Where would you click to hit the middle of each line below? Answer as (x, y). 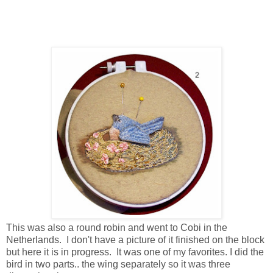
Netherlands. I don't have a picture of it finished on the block (135, 240)
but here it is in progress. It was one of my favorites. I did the (135, 252)
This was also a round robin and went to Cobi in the (117, 228)
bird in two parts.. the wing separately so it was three (118, 264)
